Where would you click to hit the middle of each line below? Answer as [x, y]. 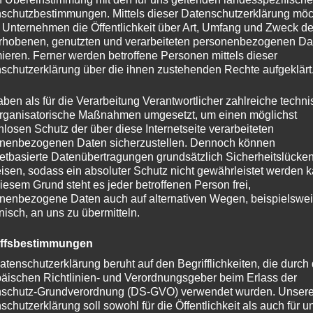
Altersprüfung [156, 221]
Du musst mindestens [91, 259]
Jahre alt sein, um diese [218, 259]
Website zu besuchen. [156, 272]
